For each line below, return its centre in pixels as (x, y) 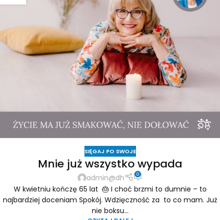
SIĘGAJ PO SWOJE (110, 151)
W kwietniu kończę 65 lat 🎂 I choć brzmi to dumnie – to (110, 189)
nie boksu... (110, 210)
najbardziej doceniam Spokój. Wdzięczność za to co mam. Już (110, 200)
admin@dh (106, 178)
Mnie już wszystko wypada (110, 164)
